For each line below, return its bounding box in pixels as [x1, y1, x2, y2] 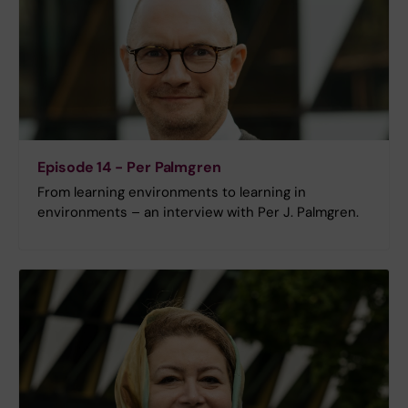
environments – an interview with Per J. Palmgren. [37, 203, 359, 222]
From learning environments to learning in [37, 183, 306, 202]
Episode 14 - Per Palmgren [37, 158, 221, 178]
